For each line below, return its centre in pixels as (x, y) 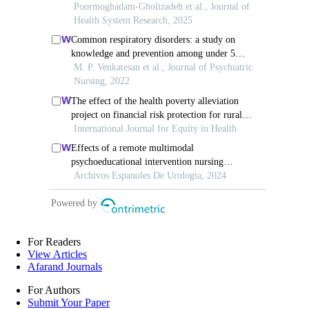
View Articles (57, 254)
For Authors (54, 290)
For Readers (54, 241)
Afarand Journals (65, 266)
